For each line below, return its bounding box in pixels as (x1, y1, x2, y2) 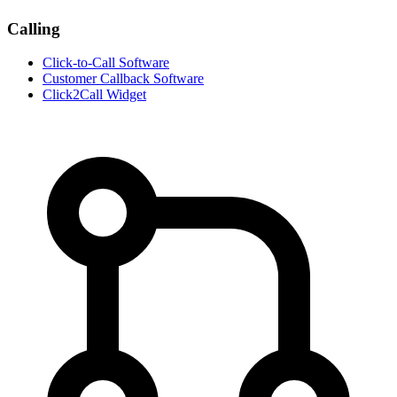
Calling (7, 19, 60, 38)
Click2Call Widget (43, 87, 146, 103)
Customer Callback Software (43, 71, 204, 87)
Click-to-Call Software (43, 55, 169, 71)
